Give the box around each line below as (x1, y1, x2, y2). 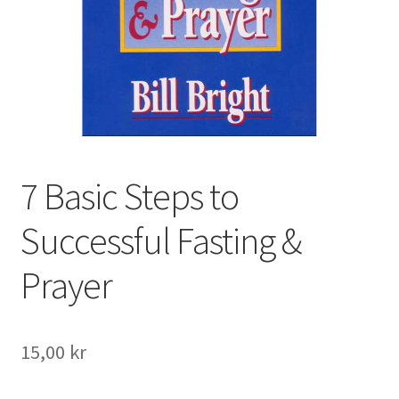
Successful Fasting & (20, 216, 301, 264)
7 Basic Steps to (20, 172, 239, 219)
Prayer (20, 261, 112, 308)
